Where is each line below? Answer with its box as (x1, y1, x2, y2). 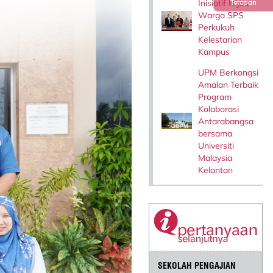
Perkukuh (198, 21, 235, 33)
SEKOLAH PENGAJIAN (158, 260, 236, 272)
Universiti (198, 140, 235, 151)
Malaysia (198, 152, 233, 163)
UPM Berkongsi (198, 66, 259, 78)
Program (198, 91, 232, 102)
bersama (198, 127, 233, 139)
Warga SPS (198, 9, 244, 21)
